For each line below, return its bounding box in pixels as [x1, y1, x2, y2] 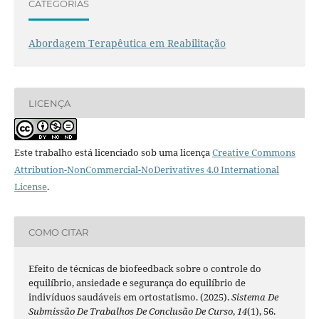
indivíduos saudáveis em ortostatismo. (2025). [28, 291, 231, 304]
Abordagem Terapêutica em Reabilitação [28, 36, 226, 51]
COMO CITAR [28, 226, 88, 238]
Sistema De [231, 291, 278, 304]
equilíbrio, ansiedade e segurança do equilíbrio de [28, 276, 246, 290]
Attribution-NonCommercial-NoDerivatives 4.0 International [14, 163, 279, 177]
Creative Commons [211, 146, 296, 159]
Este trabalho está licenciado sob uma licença [14, 146, 212, 159]
